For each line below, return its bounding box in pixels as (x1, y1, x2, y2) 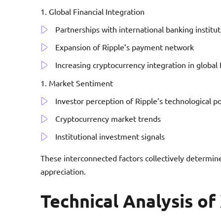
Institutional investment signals (55, 131, 165, 141)
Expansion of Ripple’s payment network (55, 41, 194, 52)
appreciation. (40, 166, 86, 176)
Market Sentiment (49, 77, 113, 88)
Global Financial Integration (49, 6, 145, 16)
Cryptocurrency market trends (55, 113, 161, 123)
